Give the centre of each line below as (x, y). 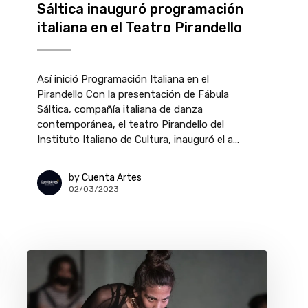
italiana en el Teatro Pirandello (140, 27)
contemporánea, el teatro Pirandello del (131, 124)
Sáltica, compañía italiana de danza (120, 109)
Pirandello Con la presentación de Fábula (133, 94)
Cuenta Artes (112, 177)
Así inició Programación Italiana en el (123, 79)
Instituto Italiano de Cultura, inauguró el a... (138, 140)
